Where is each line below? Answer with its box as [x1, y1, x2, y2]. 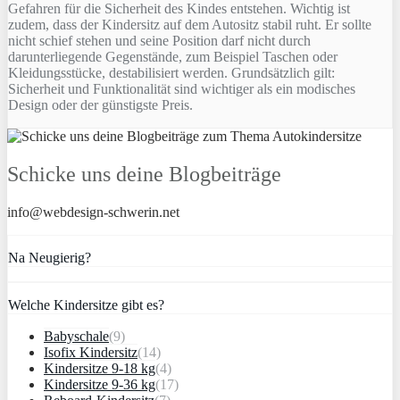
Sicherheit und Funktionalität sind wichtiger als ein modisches [8, 80, 355, 96]
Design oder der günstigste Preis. [8, 96, 193, 112]
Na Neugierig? [8, 249, 91, 265]
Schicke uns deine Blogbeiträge [7, 162, 281, 186]
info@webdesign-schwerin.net [7, 204, 179, 220]
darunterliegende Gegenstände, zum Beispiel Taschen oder [8, 48, 337, 64]
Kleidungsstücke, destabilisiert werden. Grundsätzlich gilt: [8, 64, 335, 80]
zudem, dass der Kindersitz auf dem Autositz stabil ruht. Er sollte [8, 16, 371, 32]
